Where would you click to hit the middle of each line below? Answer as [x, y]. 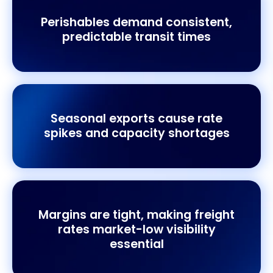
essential [136, 244]
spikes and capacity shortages [136, 133]
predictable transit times [136, 37]
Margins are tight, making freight [136, 214]
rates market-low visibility [136, 229]
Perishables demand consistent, [136, 22]
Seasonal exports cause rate [136, 118]
